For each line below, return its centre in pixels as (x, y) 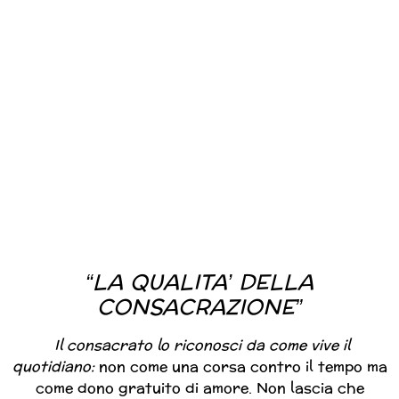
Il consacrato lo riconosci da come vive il (202, 346)
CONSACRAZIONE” (199, 308)
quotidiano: (55, 367)
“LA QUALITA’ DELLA (199, 283)
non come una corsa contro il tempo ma (243, 367)
